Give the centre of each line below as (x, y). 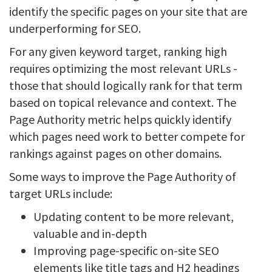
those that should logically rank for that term (126, 85)
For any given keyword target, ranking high (118, 51)
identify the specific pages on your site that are (128, 11)
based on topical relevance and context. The (123, 102)
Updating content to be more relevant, (134, 216)
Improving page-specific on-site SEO (126, 250)
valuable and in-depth (90, 233)
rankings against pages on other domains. (115, 153)
